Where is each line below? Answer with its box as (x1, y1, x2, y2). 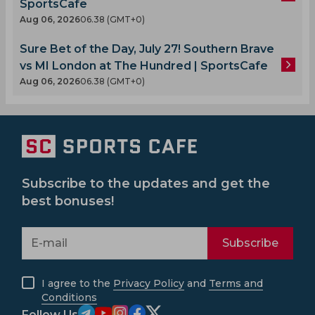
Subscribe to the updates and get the (22, 176, 270, 192)
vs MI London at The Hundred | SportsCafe (20, 59, 268, 73)
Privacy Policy (113, 277, 184, 290)
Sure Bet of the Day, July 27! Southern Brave (20, 42, 274, 56)
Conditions (41, 291, 97, 304)
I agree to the (41, 277, 113, 290)
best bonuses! (22, 193, 114, 210)
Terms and (209, 277, 263, 290)
